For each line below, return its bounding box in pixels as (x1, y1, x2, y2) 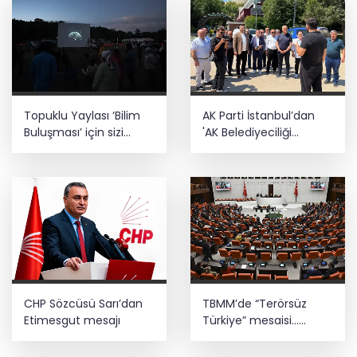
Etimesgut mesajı (24, 312, 120, 329)
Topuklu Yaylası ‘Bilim (24, 107, 140, 124)
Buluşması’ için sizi (24, 124, 124, 140)
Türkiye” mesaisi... (202, 312, 299, 329)
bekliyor (24, 140, 66, 157)
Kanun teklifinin (202, 329, 287, 346)
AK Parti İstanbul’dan (202, 107, 315, 124)
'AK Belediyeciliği (202, 124, 292, 140)
